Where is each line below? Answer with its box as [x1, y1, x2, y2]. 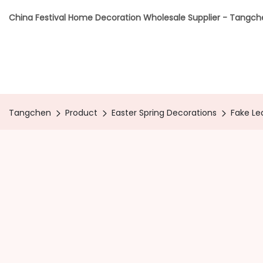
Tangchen [9, 107, 51, 119]
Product [65, 107, 97, 119]
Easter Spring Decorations [112, 107, 217, 119]
